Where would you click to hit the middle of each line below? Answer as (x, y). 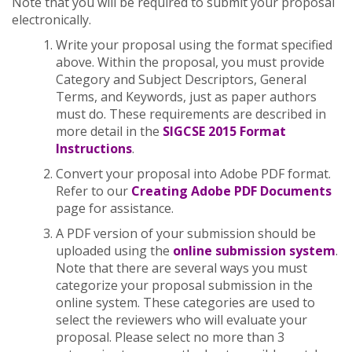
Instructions (94, 148)
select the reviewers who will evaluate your (181, 320)
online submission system (254, 251)
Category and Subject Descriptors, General (181, 79)
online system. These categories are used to (185, 302)
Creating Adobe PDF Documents (231, 191)
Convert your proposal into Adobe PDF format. (193, 174)
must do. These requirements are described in (191, 114)
